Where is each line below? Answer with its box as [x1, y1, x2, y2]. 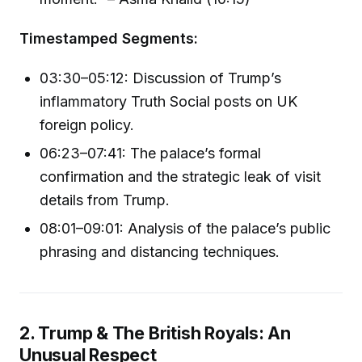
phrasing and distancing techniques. [40, 243, 280, 261]
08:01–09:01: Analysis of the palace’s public [40, 220, 331, 238]
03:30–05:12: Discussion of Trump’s [40, 69, 282, 86]
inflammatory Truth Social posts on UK [40, 92, 298, 110]
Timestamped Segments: [19, 30, 198, 47]
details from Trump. [40, 192, 170, 209]
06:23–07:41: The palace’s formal [40, 145, 262, 162]
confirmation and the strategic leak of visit [40, 168, 322, 186]
